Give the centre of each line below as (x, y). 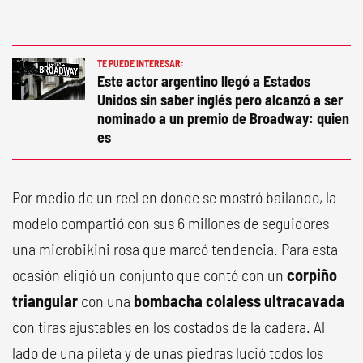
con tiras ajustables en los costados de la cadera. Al (169, 327)
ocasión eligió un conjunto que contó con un (148, 275)
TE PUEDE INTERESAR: (141, 63)
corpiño (310, 275)
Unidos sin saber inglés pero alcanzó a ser (220, 100)
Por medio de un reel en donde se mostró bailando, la (174, 197)
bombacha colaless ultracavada (237, 301)
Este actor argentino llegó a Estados (204, 81)
